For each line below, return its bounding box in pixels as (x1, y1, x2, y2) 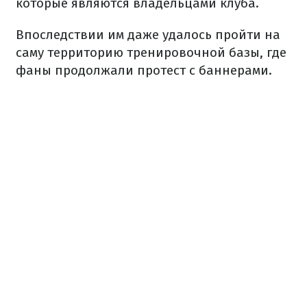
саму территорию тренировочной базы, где (16, 45, 286, 61)
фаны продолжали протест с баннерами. (16, 62, 272, 79)
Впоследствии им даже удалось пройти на (16, 27, 280, 43)
